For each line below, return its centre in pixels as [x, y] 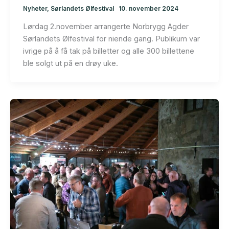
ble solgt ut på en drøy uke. [70, 64]
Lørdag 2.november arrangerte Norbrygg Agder [106, 27]
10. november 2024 [148, 9]
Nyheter [35, 9]
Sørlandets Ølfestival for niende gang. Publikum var [111, 39]
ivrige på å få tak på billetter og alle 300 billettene [108, 51]
